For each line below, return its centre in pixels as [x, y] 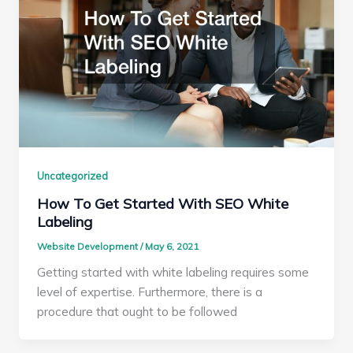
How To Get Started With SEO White [163, 204]
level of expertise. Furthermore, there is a [150, 292]
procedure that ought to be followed [137, 311]
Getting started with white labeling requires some [173, 272]
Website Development [89, 247]
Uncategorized [73, 175]
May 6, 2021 [172, 247]
